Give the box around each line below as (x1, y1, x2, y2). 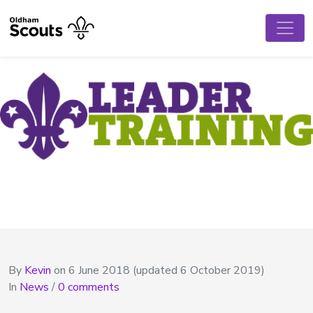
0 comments (58, 279, 119, 296)
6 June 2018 (68, 263, 130, 279)
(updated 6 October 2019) (133, 263, 265, 279)
